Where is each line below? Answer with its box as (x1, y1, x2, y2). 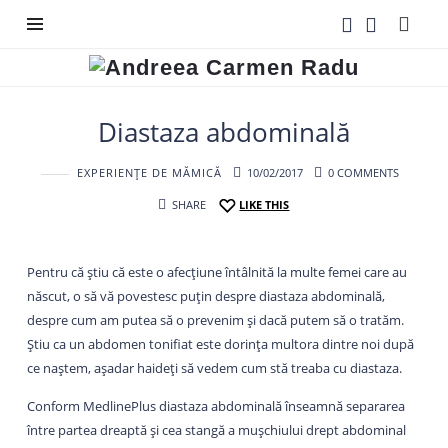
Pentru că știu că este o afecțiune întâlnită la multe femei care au (26, 262, 407, 281)
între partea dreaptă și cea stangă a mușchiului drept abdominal (26, 420, 406, 439)
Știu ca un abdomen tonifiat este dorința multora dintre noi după (26, 334, 414, 353)
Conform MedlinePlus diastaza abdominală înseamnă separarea (26, 396, 405, 415)
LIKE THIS (239, 197, 290, 213)
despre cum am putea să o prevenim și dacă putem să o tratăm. (26, 310, 404, 329)
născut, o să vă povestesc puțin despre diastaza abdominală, (26, 286, 385, 305)
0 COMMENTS (327, 165, 399, 181)
